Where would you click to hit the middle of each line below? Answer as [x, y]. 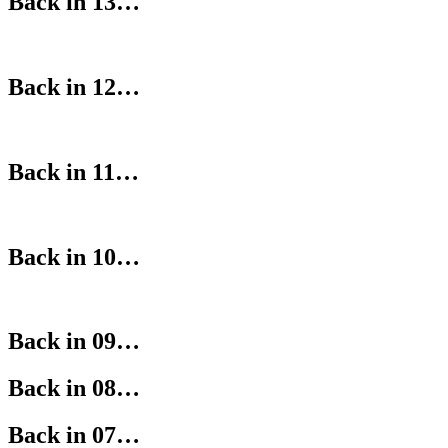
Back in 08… [74, 388]
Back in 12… [74, 87]
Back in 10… [74, 256]
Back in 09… [74, 341]
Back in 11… [73, 171]
